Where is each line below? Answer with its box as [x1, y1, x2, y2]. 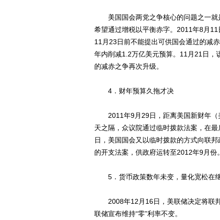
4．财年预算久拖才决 [94, 87, 174, 95]
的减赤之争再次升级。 [94, 62, 163, 70]
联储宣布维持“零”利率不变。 [94, 210, 182, 218]
